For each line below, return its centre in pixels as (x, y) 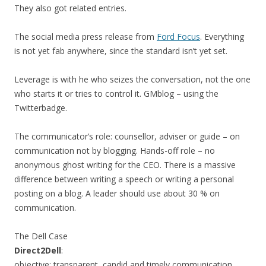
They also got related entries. (70, 8)
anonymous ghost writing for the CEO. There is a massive (125, 165)
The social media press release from (85, 37)
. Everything (222, 37)
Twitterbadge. (41, 108)
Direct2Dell (38, 250)
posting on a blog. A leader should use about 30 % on (117, 193)
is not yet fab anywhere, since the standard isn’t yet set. (121, 51)
